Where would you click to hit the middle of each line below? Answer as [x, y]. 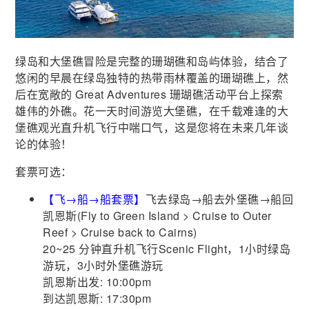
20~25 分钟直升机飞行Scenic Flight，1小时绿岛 [167, 249]
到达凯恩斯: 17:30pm [97, 299]
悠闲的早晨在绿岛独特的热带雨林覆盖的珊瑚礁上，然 [152, 78]
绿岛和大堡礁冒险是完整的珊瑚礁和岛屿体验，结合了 [152, 61]
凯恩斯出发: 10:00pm [97, 282]
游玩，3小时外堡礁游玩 [103, 266]
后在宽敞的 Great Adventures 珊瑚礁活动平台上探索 [149, 94]
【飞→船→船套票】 [94, 199]
